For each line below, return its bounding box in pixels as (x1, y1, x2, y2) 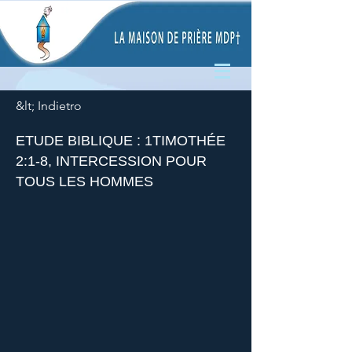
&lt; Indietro (16, 98, 82, 113)
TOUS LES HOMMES (16, 174, 153, 189)
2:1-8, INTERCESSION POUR (16, 153, 207, 169)
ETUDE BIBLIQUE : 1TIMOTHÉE (16, 133, 225, 148)
